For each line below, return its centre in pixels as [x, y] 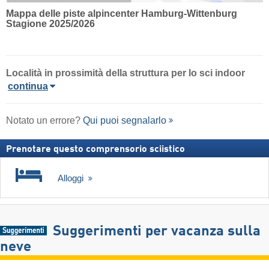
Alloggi [72, 178]
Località [24, 73]
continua [28, 86]
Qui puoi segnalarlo [125, 120]
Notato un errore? [44, 120]
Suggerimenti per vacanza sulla [156, 231]
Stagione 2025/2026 [50, 24]
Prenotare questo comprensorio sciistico [95, 149]
